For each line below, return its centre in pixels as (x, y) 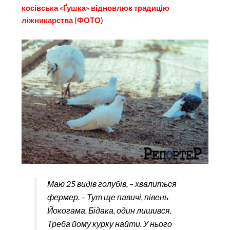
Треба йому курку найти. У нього (109, 223)
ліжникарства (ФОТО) (63, 20)
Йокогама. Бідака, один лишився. (109, 210)
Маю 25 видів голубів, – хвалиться (112, 183)
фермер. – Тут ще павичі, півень (108, 197)
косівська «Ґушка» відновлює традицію (96, 8)
